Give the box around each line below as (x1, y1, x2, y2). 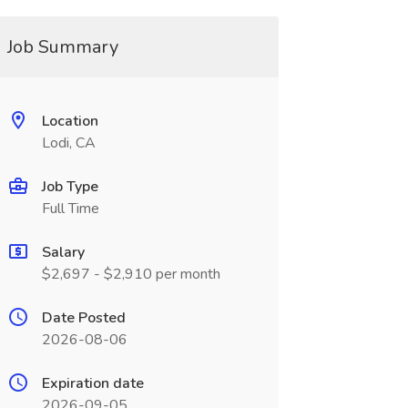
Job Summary (6, 35, 118, 59)
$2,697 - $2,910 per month (41, 264, 220, 284)
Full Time (41, 199, 99, 219)
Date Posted (41, 308, 126, 328)
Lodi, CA (41, 133, 96, 153)
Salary (41, 242, 85, 262)
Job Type (41, 177, 98, 197)
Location (41, 111, 98, 131)
